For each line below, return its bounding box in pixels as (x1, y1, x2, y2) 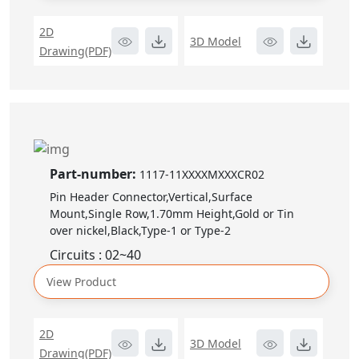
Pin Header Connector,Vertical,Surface (50, 189, 252, 205)
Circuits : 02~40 (50, 246, 141, 264)
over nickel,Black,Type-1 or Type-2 (50, 223, 231, 239)
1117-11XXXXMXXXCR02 (139, 167, 264, 183)
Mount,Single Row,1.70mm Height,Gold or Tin (50, 206, 294, 222)
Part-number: (50, 165, 139, 184)
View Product (46, 274, 116, 290)
